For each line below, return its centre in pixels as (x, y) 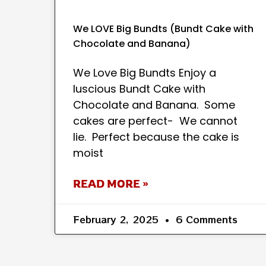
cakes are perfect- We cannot (155, 121)
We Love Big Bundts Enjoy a (145, 73)
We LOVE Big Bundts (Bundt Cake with (163, 29)
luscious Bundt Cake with (139, 89)
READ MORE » (111, 184)
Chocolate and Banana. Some (154, 105)
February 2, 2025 (118, 219)
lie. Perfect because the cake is (156, 137)
